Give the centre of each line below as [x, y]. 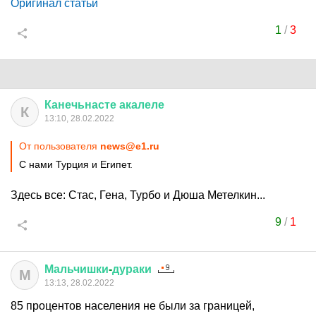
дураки [132, 269]
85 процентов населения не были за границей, [133, 306]
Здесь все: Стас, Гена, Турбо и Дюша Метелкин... [138, 195]
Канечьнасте [80, 105]
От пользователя [60, 146]
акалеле [142, 105]
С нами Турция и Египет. [76, 164]
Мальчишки [77, 269]
